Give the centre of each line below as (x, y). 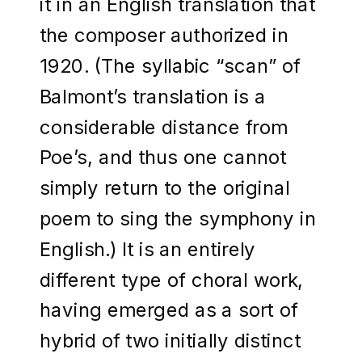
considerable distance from (164, 126)
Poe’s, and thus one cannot (163, 157)
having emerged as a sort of (169, 310)
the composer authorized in (164, 34)
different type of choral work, (172, 279)
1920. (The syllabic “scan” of (170, 65)
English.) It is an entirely (148, 248)
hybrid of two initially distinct (170, 340)
